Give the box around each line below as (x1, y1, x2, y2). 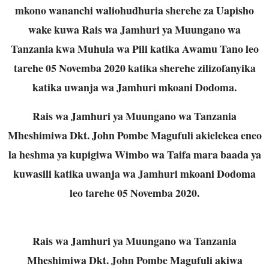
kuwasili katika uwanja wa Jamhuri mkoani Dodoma (13, 165, 256, 181)
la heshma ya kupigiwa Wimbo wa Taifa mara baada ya (8, 146, 261, 162)
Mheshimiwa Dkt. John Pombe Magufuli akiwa (26, 252, 243, 268)
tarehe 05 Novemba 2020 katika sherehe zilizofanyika (13, 59, 256, 76)
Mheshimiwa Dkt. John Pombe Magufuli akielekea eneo (7, 127, 262, 143)
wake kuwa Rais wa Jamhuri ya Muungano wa (28, 21, 241, 37)
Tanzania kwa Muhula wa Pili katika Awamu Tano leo (10, 40, 259, 56)
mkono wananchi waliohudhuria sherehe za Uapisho (15, 2, 254, 18)
